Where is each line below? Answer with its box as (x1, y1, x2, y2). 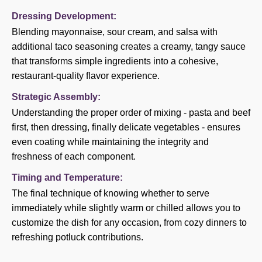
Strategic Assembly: (12, 92, 101, 102)
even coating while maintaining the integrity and (12, 137, 209, 147)
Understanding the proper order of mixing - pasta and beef (12, 108, 250, 118)
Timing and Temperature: (12, 173, 123, 182)
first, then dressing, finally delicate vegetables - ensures (12, 122, 240, 132)
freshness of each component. (12, 151, 136, 161)
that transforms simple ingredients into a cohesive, (12, 56, 218, 66)
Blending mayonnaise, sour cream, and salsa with (12, 27, 218, 37)
